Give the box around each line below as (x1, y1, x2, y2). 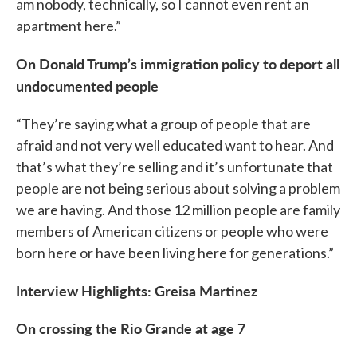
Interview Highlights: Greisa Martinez (16, 280, 257, 300)
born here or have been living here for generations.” (16, 244, 334, 261)
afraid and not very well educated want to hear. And (16, 136, 334, 154)
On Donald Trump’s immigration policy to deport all (16, 53, 339, 73)
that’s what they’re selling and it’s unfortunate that (16, 158, 333, 175)
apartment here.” (16, 17, 121, 34)
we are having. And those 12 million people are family (16, 201, 340, 218)
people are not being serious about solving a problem (16, 179, 340, 197)
